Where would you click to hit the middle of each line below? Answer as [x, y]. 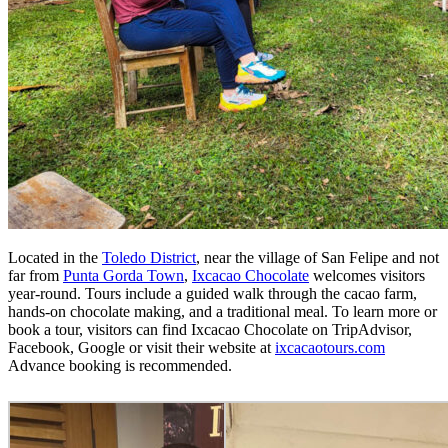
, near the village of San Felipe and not [317, 257]
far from [35, 275]
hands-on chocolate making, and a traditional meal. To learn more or [222, 311]
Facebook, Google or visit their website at [141, 347]
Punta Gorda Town [123, 275]
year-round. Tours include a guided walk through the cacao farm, [212, 293]
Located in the [55, 257]
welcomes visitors [367, 275]
